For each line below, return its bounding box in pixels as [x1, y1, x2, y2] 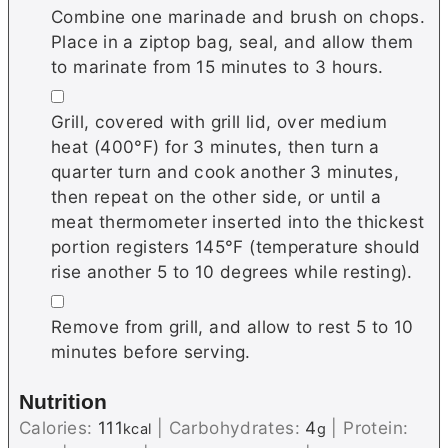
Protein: [343, 417, 409, 439]
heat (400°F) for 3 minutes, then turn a [51, 136, 380, 158]
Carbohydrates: [168, 417, 306, 439]
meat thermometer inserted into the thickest [51, 211, 425, 233]
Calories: [19, 417, 98, 439]
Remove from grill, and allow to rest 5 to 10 [51, 316, 414, 338]
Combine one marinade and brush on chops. [51, 6, 426, 28]
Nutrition [19, 390, 107, 414]
